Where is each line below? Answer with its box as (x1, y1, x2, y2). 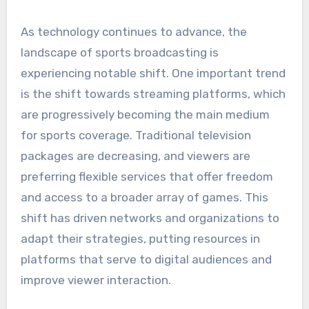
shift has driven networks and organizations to (20, 211, 279, 226)
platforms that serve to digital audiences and (20, 252, 272, 267)
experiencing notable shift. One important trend (20, 66, 286, 81)
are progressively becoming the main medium (20, 108, 270, 122)
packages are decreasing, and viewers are (20, 149, 250, 163)
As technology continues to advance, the (20, 25, 247, 39)
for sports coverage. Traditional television (20, 128, 251, 143)
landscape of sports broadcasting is (20, 46, 219, 60)
